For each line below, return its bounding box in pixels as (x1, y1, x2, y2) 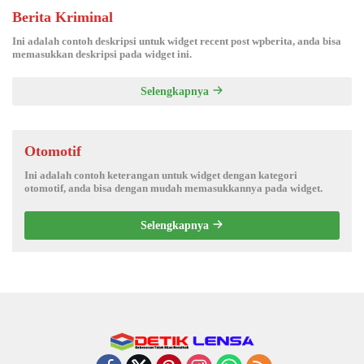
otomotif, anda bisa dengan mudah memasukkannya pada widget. (24, 181, 323, 194)
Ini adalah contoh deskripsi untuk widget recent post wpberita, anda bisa (12, 34, 341, 47)
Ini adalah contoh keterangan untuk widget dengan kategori (24, 168, 297, 181)
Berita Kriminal (12, 8, 113, 25)
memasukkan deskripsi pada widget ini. (12, 47, 192, 60)
